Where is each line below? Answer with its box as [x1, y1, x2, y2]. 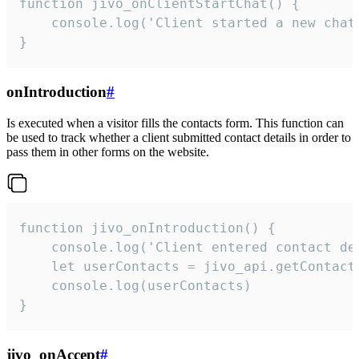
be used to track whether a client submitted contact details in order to [6, 130, 351, 144]
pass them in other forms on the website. [6, 144, 209, 159]
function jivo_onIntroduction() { [19, 220, 276, 236]
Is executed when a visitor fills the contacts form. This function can [6, 115, 344, 130]
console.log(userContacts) [19, 277, 252, 293]
